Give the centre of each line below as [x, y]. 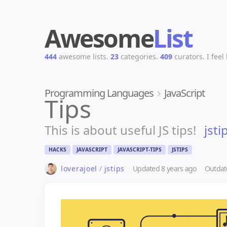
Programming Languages [99, 93]
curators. [188, 56]
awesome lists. [83, 56]
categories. [138, 56]
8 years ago [179, 168]
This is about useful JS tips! [120, 130]
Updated [147, 168]
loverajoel [79, 168]
